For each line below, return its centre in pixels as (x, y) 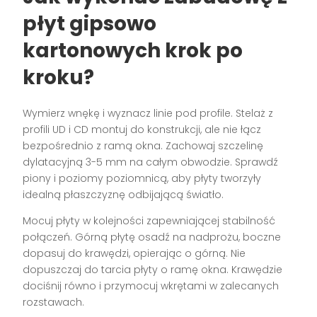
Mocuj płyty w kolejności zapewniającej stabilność (149, 220)
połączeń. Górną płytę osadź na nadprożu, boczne (152, 237)
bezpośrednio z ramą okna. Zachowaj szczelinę (143, 145)
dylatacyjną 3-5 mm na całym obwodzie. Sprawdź (151, 162)
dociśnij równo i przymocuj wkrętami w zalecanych (151, 286)
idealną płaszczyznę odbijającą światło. (123, 194)
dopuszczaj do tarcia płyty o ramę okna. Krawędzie (153, 269)
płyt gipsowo (90, 23)
